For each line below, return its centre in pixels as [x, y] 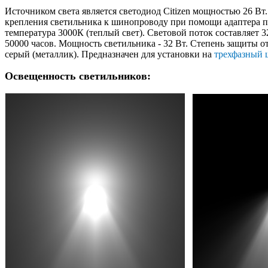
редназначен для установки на [151, 54]
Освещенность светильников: [78, 76]
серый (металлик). [43, 54]
